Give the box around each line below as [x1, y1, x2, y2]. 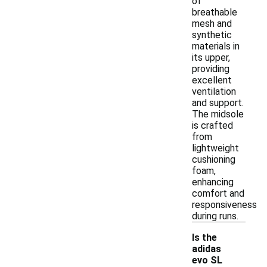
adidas [192, 243, 221, 254]
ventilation [192, 86, 236, 97]
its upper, [192, 52, 230, 63]
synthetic [192, 29, 232, 41]
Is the [192, 232, 217, 243]
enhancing [192, 176, 234, 188]
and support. [192, 97, 244, 108]
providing [192, 63, 229, 74]
